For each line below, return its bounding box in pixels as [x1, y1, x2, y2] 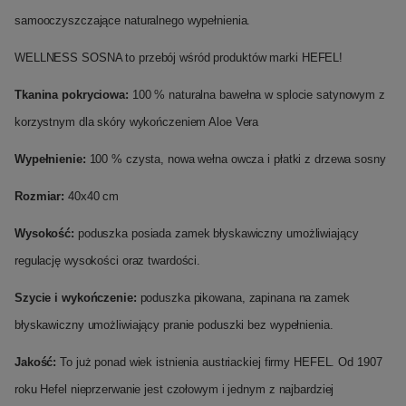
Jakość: [14, 354, 57, 369]
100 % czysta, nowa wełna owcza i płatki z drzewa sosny [85, 151, 386, 166]
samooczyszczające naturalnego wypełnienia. [14, 13, 251, 27]
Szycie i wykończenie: [14, 290, 137, 304]
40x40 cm [64, 188, 120, 203]
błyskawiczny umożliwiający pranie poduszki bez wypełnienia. [14, 317, 333, 332]
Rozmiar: [14, 188, 65, 203]
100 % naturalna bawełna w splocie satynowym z [128, 87, 385, 101]
